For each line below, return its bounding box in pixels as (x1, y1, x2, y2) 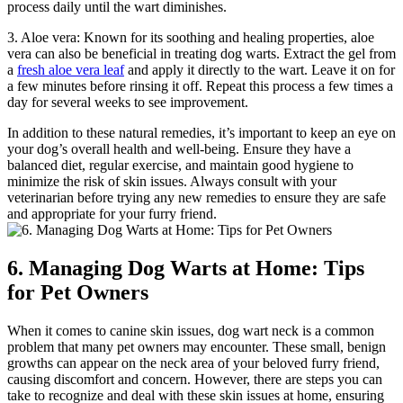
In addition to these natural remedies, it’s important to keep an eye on (7, 124, 396, 140)
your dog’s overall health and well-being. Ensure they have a (7, 140, 351, 157)
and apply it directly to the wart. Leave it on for (124, 61, 395, 77)
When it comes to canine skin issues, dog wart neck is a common (7, 322, 374, 338)
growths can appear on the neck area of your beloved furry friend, (7, 354, 380, 371)
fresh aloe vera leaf (17, 61, 124, 77)
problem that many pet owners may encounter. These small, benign (7, 338, 386, 354)
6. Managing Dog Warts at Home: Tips (7, 255, 364, 280)
